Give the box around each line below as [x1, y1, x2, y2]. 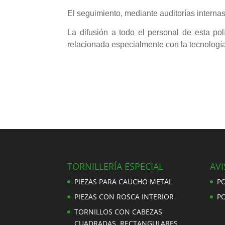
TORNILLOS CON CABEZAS [74, 206, 163, 216]
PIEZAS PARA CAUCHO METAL [74, 176, 173, 186]
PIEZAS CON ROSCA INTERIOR [74, 191, 174, 201]
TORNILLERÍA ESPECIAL [67, 160, 164, 172]
